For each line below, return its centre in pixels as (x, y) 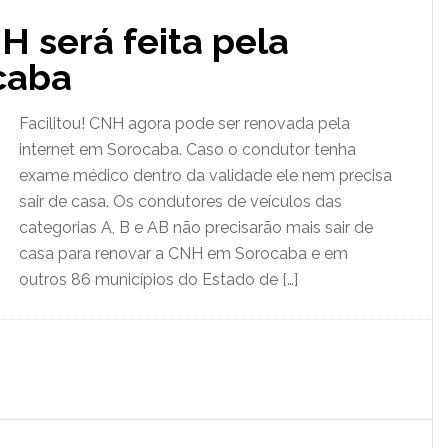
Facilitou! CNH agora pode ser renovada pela (184, 123)
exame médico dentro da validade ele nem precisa (205, 175)
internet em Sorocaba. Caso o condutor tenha (187, 149)
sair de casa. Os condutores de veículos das (180, 201)
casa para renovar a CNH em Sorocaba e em (183, 253)
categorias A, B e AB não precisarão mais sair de (196, 227)
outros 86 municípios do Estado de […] (158, 279)
